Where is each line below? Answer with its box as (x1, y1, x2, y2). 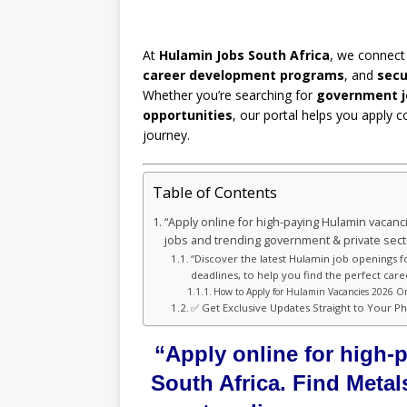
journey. (143, 126, 190, 144)
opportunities (143, 106, 233, 124)
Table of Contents (153, 182, 277, 203)
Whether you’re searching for (143, 86, 316, 104)
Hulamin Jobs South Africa (159, 46, 330, 65)
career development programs (143, 66, 344, 84)
